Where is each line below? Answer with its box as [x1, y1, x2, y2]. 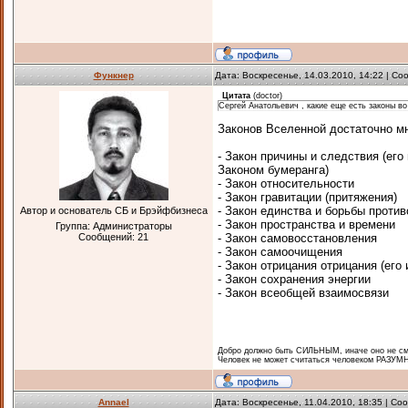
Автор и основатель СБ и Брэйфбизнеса [19, 205, 208, 216]
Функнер [93, 70, 134, 80]
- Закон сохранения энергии [218, 272, 371, 286]
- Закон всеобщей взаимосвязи [218, 286, 389, 300]
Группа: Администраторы [55, 220, 172, 231]
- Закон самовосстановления [218, 231, 377, 245]
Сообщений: [78, 231, 138, 242]
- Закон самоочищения [218, 245, 342, 259]
